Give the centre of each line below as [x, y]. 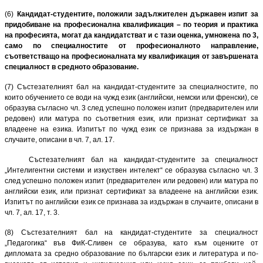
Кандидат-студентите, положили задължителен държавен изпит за [138, 14]
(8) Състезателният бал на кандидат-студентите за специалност [131, 232]
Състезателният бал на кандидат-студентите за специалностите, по [138, 87]
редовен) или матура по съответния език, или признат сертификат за [131, 118]
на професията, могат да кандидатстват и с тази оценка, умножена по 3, [131, 35]
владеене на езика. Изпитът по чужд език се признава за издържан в [131, 129]
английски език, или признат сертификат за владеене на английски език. [131, 191]
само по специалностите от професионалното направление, [131, 45]
